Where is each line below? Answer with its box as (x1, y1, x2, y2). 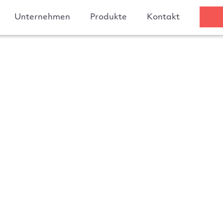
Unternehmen (14, 13, 71, 21)
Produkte (90, 13, 127, 21)
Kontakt (146, 13, 180, 21)
